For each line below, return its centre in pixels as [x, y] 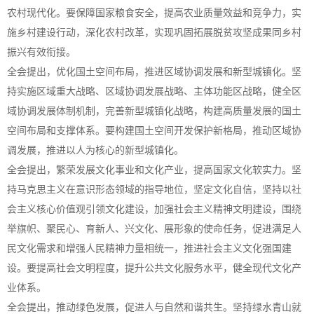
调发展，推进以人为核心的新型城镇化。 [95, 150]
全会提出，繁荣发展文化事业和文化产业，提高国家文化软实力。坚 [154, 170]
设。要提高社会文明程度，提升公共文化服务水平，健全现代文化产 [154, 268]
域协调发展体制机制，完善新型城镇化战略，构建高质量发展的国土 [154, 111]
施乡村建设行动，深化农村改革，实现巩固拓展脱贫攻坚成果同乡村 [154, 33]
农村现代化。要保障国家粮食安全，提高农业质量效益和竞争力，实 [154, 13]
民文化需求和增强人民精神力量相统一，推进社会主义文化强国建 [149, 248]
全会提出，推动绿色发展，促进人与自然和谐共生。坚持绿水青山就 [154, 307]
